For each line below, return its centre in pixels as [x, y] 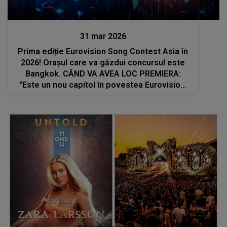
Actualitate [103, 17]
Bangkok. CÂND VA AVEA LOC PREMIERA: [103, 73]
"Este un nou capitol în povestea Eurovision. [103, 85]
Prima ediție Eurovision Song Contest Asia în [103, 51]
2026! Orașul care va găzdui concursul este [103, 62]
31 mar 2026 [103, 36]
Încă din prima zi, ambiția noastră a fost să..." [103, 96]
